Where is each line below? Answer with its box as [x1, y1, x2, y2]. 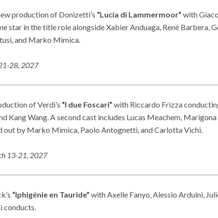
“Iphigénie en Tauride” [11, 190, 90, 200]
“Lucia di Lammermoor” [95, 9, 182, 19]
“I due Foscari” [62, 99, 112, 109]
